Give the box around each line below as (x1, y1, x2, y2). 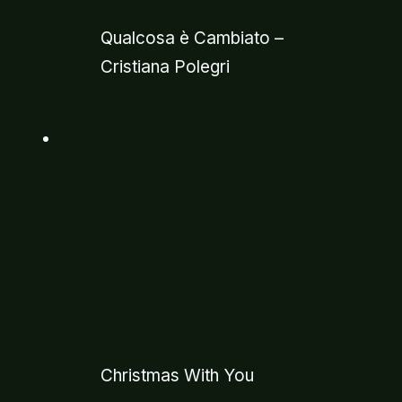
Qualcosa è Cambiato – (100, 28, 284, 49)
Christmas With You (100, 365, 254, 387)
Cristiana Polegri (100, 57, 230, 78)
